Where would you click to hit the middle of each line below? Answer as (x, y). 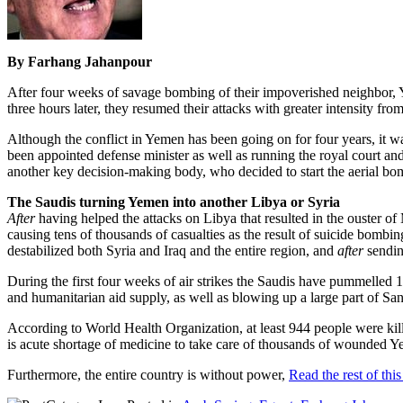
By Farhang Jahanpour (80, 61)
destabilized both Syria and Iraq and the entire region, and (172, 250)
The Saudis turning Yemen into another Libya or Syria (174, 201)
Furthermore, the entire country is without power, (148, 374)
